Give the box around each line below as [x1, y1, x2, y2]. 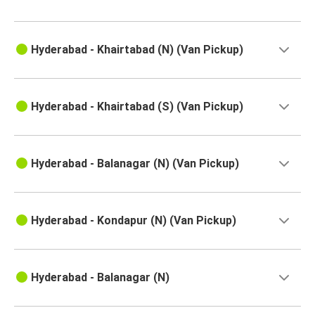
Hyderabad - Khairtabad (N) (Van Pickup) [31, 43, 243, 57]
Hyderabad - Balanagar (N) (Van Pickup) [31, 157, 239, 171]
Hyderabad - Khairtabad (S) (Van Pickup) [31, 100, 243, 114]
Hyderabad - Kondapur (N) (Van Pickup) [31, 214, 236, 228]
